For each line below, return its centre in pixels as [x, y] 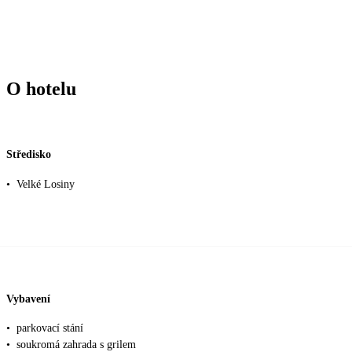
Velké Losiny [46, 185]
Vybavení [28, 299]
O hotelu [41, 88]
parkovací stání [50, 328]
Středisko [29, 155]
